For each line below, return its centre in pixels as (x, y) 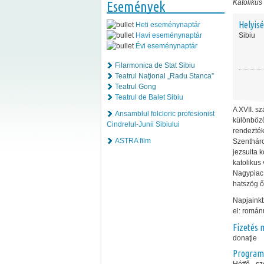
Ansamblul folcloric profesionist (165, 113)
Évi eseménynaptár (166, 46)
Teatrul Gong (136, 86)
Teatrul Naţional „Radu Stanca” (164, 76)
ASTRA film (133, 141)
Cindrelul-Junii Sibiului (143, 124)
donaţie (245, 238)
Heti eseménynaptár (168, 24)
